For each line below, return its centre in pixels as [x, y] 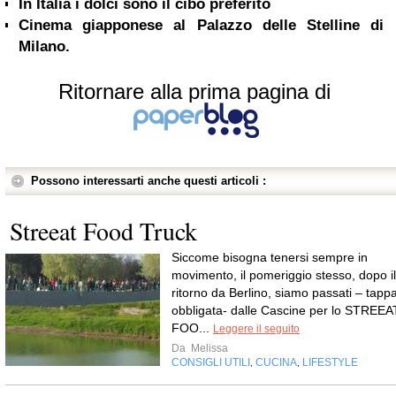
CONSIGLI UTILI [211, 362]
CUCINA [276, 362]
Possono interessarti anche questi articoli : [148, 181]
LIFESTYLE [330, 362]
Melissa [208, 348]
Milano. [44, 46]
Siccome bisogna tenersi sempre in [270, 257]
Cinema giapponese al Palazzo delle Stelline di [201, 25]
